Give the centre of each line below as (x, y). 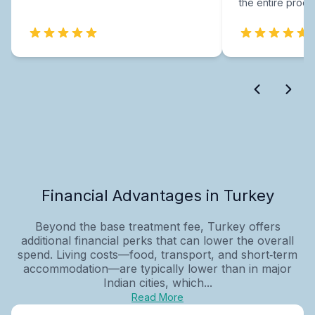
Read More (157, 297)
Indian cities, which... (157, 282)
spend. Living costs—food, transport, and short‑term (157, 254)
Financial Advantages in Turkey (157, 195)
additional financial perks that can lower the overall (157, 240)
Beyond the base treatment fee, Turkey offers (157, 226)
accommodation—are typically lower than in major (157, 268)
